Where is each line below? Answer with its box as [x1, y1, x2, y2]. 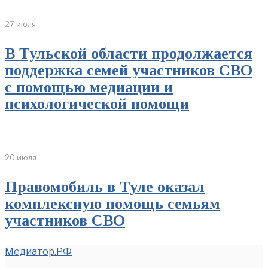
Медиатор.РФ [5, 246, 72, 258]
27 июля [5, 19, 36, 29]
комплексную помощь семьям [5, 195, 220, 213]
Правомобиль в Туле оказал [5, 178, 205, 196]
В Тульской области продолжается [5, 45, 252, 63]
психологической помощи [5, 95, 189, 113]
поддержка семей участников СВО [5, 62, 252, 80]
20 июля [5, 153, 36, 163]
